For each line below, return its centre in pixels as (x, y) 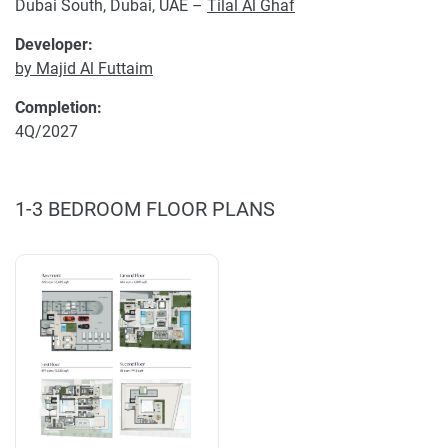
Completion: (58, 107)
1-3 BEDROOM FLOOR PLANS (145, 209)
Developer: (54, 44)
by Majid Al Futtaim (84, 68)
